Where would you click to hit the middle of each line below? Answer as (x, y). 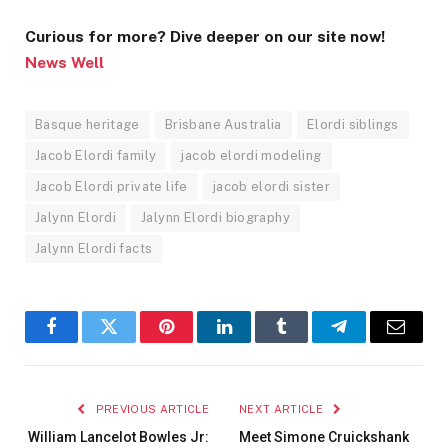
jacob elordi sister (271, 187)
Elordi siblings (352, 125)
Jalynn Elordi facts (94, 249)
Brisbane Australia (223, 125)
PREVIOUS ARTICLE (150, 409)
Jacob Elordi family (96, 156)
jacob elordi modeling (251, 156)
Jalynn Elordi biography (216, 218)
